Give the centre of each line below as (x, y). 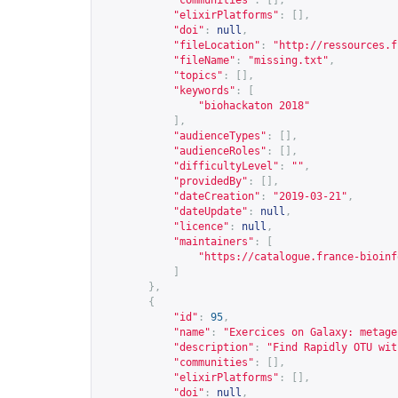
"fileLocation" (217, 45)
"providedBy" (211, 181)
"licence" (201, 227)
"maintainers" (214, 242)
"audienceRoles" (220, 151)
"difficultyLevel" (226, 166)
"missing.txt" (288, 60)
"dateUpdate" (211, 211)
